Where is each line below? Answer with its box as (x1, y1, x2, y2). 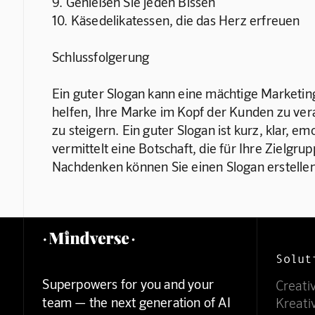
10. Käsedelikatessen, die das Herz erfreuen (51, 11, 300, 28)
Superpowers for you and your (42, 275, 214, 292)
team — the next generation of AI (42, 293, 231, 310)
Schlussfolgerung (51, 48, 150, 65)
